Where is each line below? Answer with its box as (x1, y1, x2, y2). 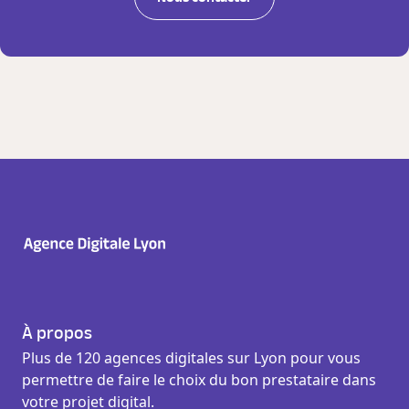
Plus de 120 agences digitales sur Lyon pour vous (22, 348, 361, 368)
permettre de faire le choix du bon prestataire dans (22, 370, 376, 390)
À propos (22, 324, 92, 342)
